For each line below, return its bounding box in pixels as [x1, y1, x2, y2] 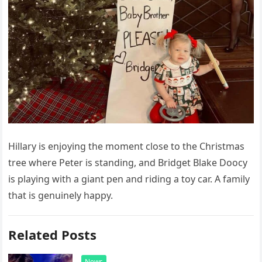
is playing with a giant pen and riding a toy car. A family [8, 173, 250, 186]
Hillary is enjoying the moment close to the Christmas [8, 140, 245, 153]
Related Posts [8, 226, 97, 244]
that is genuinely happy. [8, 189, 113, 202]
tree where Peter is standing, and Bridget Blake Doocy [8, 156, 248, 170]
